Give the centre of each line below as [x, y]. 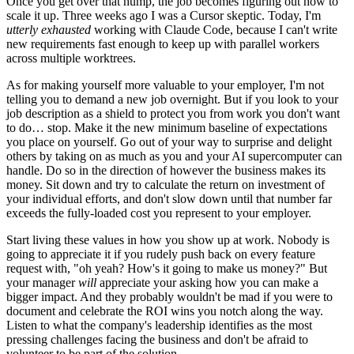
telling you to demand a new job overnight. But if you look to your [172, 99]
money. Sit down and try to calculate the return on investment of [166, 184]
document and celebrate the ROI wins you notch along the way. [165, 311]
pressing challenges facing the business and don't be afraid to [157, 339]
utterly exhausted [49, 29]
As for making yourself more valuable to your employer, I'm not [165, 85]
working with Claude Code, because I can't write [214, 29]
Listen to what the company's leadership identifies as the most [159, 325]
